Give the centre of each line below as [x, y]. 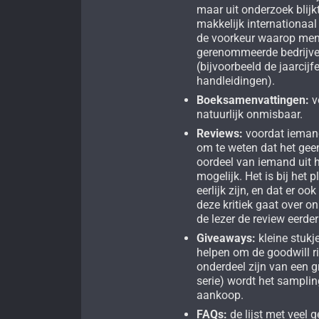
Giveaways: [226, 239]
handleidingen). [236, 81]
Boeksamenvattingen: [253, 100]
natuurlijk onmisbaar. [250, 115]
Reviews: [220, 134]
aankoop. [220, 296]
